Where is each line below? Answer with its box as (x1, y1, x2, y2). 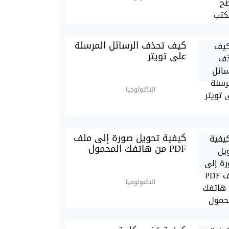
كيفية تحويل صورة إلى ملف (74, 129, 187, 147)
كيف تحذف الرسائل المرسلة (75, 37, 187, 55)
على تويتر (148, 48, 187, 65)
